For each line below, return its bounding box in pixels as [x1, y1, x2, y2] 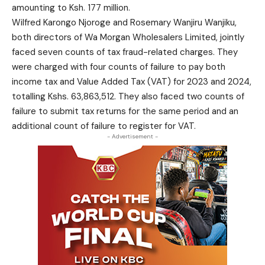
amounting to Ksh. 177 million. [12, 2, 130, 14]
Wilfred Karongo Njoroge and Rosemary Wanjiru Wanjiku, [12, 17, 237, 28]
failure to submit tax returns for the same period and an [12, 105, 238, 117]
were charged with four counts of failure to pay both [12, 61, 225, 73]
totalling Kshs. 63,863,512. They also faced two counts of [12, 91, 244, 102]
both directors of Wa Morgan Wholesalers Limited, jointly [12, 31, 244, 43]
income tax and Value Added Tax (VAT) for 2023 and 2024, [12, 76, 251, 88]
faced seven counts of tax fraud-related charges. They [12, 46, 238, 58]
